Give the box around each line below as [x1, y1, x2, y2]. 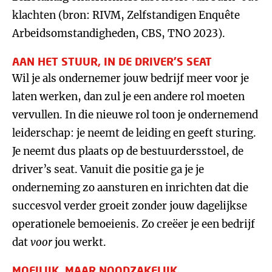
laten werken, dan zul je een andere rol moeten [12, 90, 245, 103]
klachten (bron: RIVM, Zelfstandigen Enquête [12, 8, 240, 22]
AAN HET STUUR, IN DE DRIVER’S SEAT [12, 55, 212, 68]
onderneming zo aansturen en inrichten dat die [12, 181, 248, 194]
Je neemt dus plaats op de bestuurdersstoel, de [12, 144, 243, 158]
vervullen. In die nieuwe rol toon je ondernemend [12, 108, 258, 121]
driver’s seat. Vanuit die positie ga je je [12, 163, 204, 176]
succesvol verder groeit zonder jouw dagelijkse [12, 199, 247, 212]
